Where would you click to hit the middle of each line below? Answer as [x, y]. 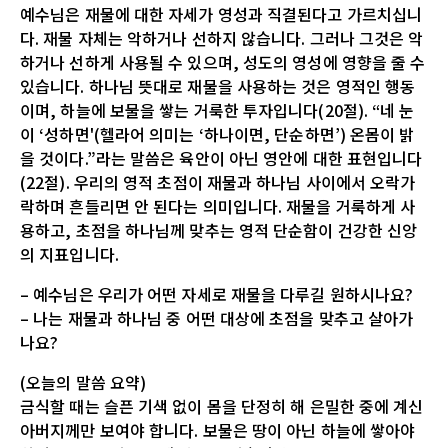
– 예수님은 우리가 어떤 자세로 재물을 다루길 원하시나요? [217, 293]
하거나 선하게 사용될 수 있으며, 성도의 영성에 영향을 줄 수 [223, 61]
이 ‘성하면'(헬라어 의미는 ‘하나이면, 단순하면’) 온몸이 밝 [217, 133]
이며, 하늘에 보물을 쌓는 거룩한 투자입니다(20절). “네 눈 [217, 109]
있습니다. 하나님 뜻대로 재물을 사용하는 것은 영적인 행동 [218, 85]
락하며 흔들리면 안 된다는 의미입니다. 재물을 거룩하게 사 [218, 205]
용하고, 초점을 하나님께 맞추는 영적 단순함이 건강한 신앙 [219, 229]
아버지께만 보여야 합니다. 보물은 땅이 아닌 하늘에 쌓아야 [218, 429]
